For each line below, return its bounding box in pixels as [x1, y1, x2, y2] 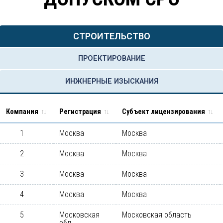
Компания [6, 108, 38, 116]
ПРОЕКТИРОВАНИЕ [78, 54, 145, 63]
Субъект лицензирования [122, 108, 205, 116]
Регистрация [59, 108, 101, 116]
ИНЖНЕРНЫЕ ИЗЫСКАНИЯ [65, 77, 158, 86]
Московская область [122, 210, 192, 220]
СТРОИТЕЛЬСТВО [73, 30, 150, 41]
